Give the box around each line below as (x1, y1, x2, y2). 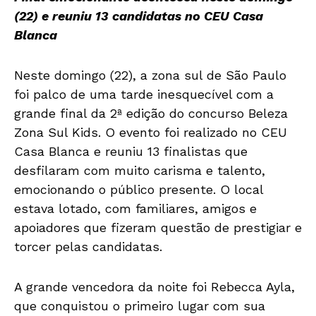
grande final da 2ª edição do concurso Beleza (14, 105, 288, 121)
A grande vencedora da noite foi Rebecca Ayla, (14, 279, 295, 294)
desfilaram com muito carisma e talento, (14, 162, 265, 178)
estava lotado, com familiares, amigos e (14, 200, 257, 216)
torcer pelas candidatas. (14, 238, 162, 254)
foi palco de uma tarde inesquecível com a (14, 86, 274, 102)
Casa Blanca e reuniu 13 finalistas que (14, 143, 248, 159)
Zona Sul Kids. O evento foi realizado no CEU (14, 124, 287, 140)
